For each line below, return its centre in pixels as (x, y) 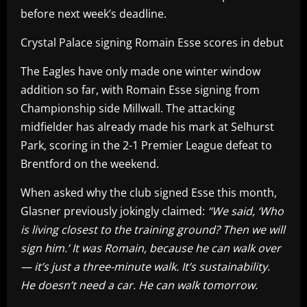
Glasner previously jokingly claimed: (114, 211)
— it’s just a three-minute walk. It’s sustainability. (145, 266)
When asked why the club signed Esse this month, (149, 192)
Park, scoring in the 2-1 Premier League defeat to (146, 145)
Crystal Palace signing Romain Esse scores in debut (152, 42)
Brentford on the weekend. (90, 163)
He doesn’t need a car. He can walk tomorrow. (139, 285)
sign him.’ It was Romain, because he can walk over (151, 248)
